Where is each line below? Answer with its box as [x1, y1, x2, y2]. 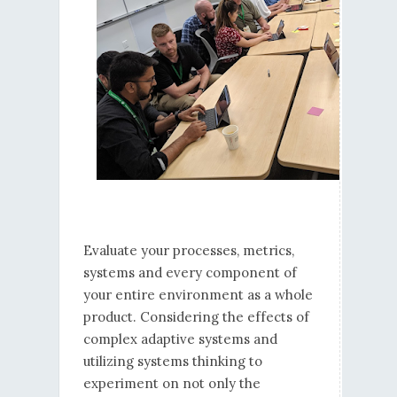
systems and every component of [82, 264, 297, 282]
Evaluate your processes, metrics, [82, 242, 294, 260]
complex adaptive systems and [82, 331, 277, 348]
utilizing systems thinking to [82, 353, 262, 370]
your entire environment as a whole [82, 286, 313, 304]
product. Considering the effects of [82, 308, 309, 326]
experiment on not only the [82, 375, 261, 393]
